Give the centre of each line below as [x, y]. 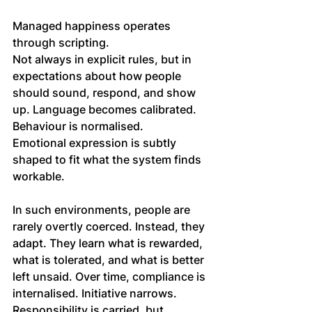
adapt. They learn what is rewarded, [109, 243]
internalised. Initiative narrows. [96, 294]
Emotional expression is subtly [96, 143]
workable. [39, 177]
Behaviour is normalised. [79, 126]
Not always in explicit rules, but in [103, 60]
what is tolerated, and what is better [110, 260]
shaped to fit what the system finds [108, 160]
